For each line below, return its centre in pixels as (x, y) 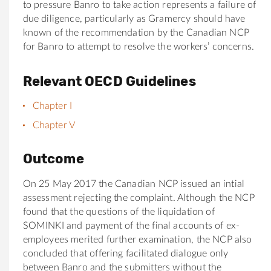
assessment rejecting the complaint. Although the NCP (139, 198)
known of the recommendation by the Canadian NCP (136, 32)
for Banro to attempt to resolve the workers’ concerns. (139, 46)
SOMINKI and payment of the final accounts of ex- (131, 225)
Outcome (53, 158)
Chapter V (54, 125)
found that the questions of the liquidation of (119, 211)
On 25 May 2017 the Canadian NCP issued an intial (134, 184)
